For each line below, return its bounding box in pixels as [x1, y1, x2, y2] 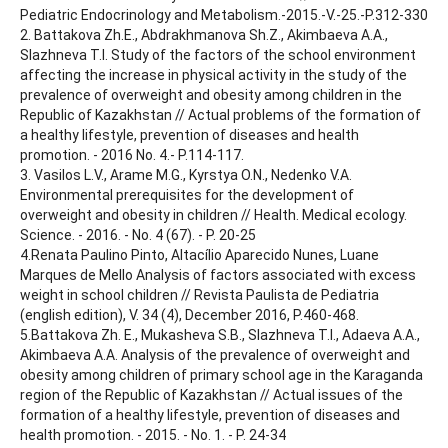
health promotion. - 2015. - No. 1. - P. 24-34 [20, 427, 286, 443]
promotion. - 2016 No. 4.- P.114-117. [20, 147, 244, 163]
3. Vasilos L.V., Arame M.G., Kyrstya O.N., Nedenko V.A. [20, 167, 352, 183]
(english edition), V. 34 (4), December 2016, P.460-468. [20, 307, 359, 323]
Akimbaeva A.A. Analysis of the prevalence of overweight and [20, 347, 410, 363]
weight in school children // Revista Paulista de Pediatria [20, 287, 379, 303]
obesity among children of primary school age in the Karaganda [20, 367, 423, 383]
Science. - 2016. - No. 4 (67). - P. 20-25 [20, 227, 256, 243]
